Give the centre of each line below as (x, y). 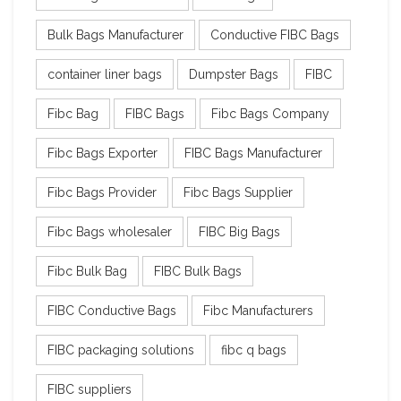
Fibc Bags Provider (102, 192)
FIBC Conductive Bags (112, 310)
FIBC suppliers (90, 389)
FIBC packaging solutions (121, 350)
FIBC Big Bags (239, 231)
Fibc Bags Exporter (102, 153)
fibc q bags (254, 350)
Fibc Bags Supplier (238, 192)
